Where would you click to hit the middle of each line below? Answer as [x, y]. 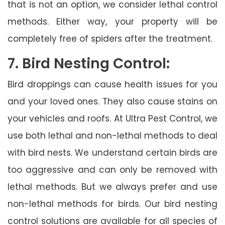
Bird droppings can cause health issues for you [113, 84]
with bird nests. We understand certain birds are [113, 152]
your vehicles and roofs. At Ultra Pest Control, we [113, 118]
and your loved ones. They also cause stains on [113, 101]
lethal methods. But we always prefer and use [113, 187]
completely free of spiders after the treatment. [110, 38]
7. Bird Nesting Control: [89, 63]
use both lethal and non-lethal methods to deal [113, 135]
